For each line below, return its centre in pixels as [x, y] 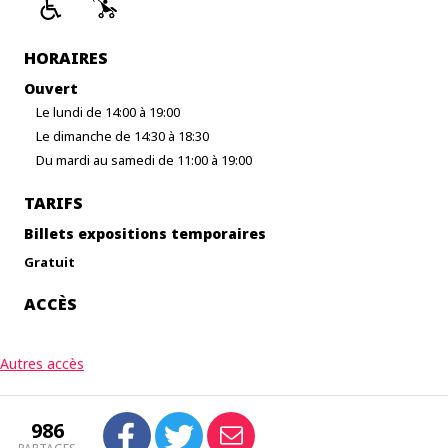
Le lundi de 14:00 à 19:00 [108, 112]
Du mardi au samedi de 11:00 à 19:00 [144, 160]
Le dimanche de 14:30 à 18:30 [122, 136]
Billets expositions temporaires [145, 233]
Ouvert [51, 88]
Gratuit [49, 262]
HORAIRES [66, 58]
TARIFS [53, 203]
